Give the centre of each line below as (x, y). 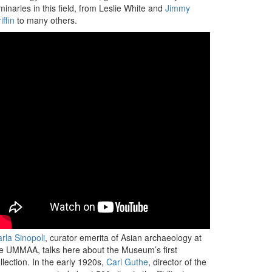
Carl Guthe (127, 262)
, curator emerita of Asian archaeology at (123, 237)
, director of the (177, 262)
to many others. (46, 20)
